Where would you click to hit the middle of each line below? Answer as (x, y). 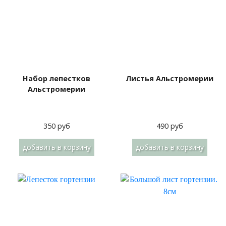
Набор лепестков (56, 78)
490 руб (169, 126)
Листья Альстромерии (169, 78)
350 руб (56, 126)
